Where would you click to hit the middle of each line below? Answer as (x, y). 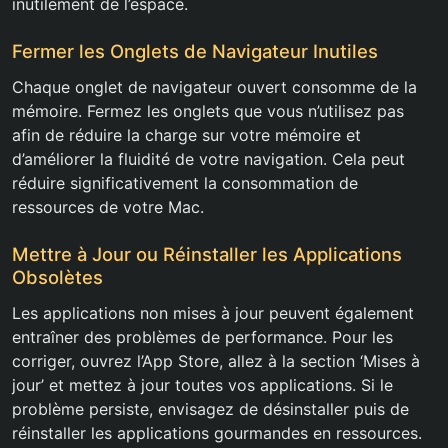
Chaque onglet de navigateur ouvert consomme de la (214, 87)
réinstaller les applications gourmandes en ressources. (217, 433)
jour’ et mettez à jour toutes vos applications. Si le (202, 385)
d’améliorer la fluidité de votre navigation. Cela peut (208, 159)
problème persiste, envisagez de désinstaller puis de (210, 409)
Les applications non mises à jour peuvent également (213, 313)
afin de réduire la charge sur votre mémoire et (186, 135)
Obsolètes (57, 277)
